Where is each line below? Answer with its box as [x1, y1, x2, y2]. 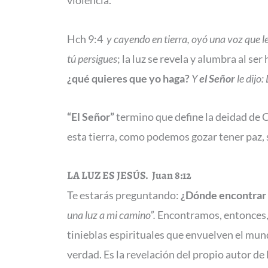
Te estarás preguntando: [67, 188, 181, 202]
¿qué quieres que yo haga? [67, 71, 190, 85]
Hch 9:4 [67, 32, 106, 45]
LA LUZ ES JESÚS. [67, 167, 148, 182]
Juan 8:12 [148, 167, 191, 182]
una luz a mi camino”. [67, 208, 157, 221]
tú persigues [67, 51, 117, 65]
